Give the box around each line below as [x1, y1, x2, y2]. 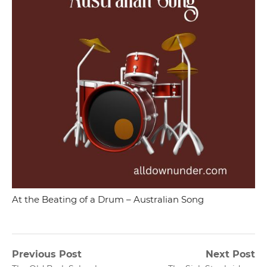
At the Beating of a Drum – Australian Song [12, 193, 204, 205]
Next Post [206, 248, 255, 260]
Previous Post [12, 248, 82, 260]
